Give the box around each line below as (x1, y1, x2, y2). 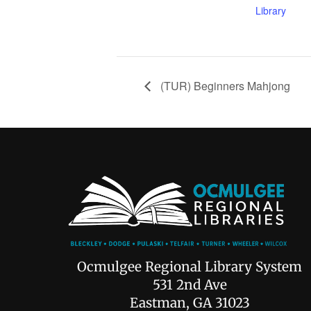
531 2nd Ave (152, 276, 227, 294)
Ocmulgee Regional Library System (77, 258, 303, 276)
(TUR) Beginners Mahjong (158, 77, 290, 94)
